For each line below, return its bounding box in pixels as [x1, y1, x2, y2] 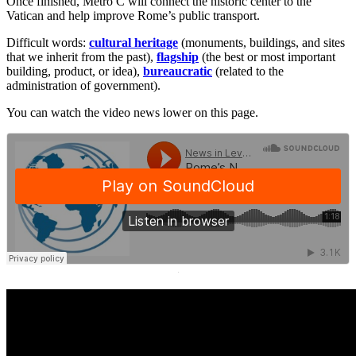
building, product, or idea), [6, 64, 143, 78]
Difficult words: [6, 35, 89, 49]
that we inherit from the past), [6, 49, 157, 64]
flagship [157, 49, 199, 64]
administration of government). [6, 78, 161, 92]
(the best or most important [199, 49, 335, 64]
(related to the [212, 64, 284, 78]
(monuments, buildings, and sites [178, 35, 345, 49]
